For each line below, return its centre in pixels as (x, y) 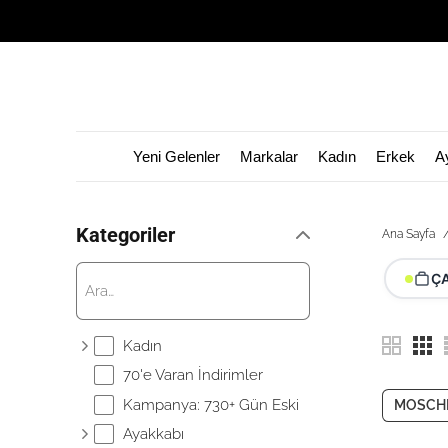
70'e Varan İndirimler (193, 375)
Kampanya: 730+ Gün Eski (211, 404)
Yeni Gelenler (176, 156)
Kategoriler (125, 235)
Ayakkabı (154, 434)
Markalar (268, 156)
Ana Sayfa (409, 234)
